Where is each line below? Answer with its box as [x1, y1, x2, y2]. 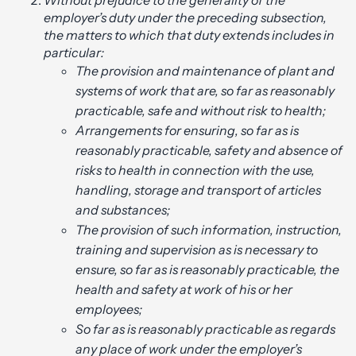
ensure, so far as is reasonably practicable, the [75, 261, 339, 278]
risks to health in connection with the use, [75, 162, 315, 179]
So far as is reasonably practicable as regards [75, 321, 335, 338]
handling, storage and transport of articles [75, 182, 321, 199]
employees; [75, 301, 142, 318]
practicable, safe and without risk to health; [75, 103, 326, 119]
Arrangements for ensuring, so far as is [75, 122, 299, 139]
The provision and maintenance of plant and [75, 63, 335, 79]
